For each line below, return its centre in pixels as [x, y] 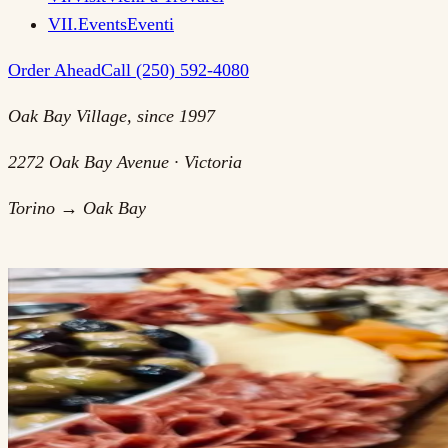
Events [102, 24]
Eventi [150, 24]
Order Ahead [54, 70]
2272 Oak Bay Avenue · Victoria [125, 162]
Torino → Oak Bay [77, 208]
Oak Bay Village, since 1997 [111, 116]
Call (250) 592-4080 [175, 70]
